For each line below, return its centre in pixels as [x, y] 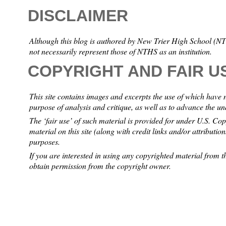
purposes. [46, 142]
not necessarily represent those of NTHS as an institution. [120, 51]
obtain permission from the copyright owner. [100, 166]
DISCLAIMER [78, 16]
